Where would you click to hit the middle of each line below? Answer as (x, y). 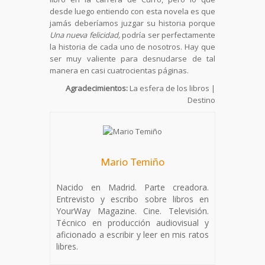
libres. (67, 246)
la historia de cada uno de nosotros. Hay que (132, 47)
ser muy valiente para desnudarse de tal (132, 59)
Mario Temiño (132, 162)
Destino (201, 100)
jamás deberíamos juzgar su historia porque (132, 23)
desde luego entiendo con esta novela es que (132, 11)
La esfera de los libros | (172, 88)
